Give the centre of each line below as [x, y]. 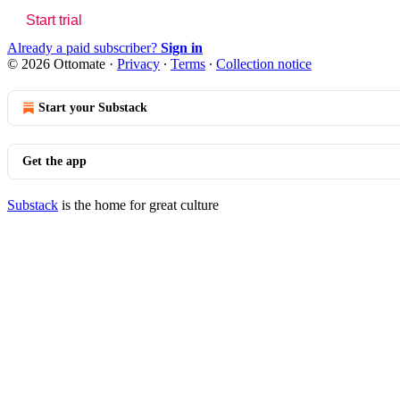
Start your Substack [93, 107]
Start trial [54, 20]
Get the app [54, 161]
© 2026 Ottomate [56, 63]
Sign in [182, 47]
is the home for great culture [138, 204]
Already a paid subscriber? [84, 47]
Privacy [138, 63]
